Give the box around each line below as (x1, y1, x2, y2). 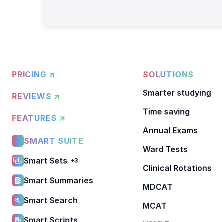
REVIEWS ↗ (12, 91, 61, 101)
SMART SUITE (24, 135, 84, 146)
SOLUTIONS (143, 69, 194, 79)
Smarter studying (143, 87, 211, 98)
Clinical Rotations (143, 163, 212, 173)
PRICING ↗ (12, 69, 56, 79)
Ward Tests (143, 144, 188, 154)
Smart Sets (24, 155, 67, 166)
